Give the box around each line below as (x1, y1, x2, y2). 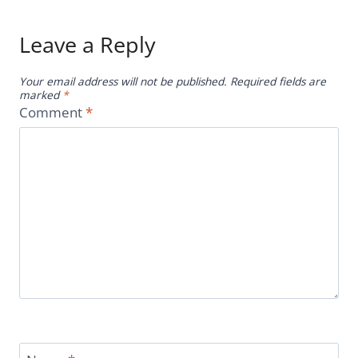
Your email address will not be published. (19, 73, 227, 89)
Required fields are (230, 73, 326, 89)
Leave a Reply (19, 30, 156, 60)
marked (19, 86, 62, 102)
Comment (19, 103, 86, 122)
